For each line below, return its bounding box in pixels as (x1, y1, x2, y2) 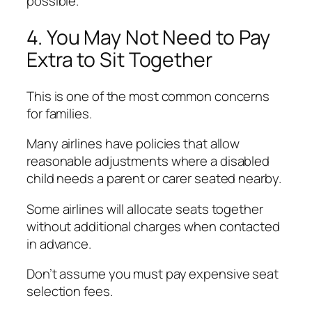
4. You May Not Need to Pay (26, 24, 271, 52)
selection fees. (26, 282, 113, 301)
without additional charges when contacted (26, 217, 280, 235)
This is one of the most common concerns (26, 86, 270, 105)
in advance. (26, 234, 91, 253)
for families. (26, 104, 92, 123)
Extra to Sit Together (26, 46, 212, 74)
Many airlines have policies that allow (26, 134, 240, 153)
